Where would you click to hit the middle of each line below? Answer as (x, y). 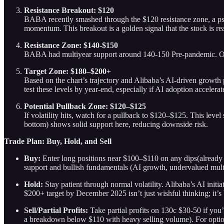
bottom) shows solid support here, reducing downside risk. (116, 124)
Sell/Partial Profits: (56, 210)
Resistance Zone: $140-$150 (71, 45)
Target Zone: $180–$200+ (67, 71)
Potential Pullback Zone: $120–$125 (85, 106)
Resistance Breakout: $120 (69, 10)
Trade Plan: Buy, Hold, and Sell (58, 141)
